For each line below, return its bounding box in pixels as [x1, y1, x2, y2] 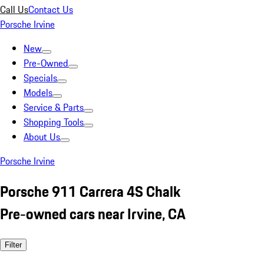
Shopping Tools [24, 115, 84, 129]
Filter [5, 240, 22, 249]
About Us [24, 130, 60, 144]
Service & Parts [24, 100, 84, 114]
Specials [24, 71, 57, 85]
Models [24, 85, 52, 100]
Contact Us [28, 2, 73, 16]
